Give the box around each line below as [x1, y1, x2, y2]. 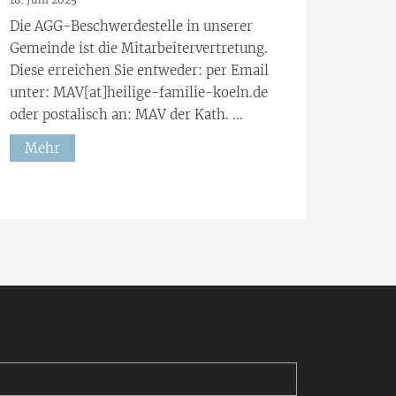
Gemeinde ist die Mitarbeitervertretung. [10, 39, 268, 57]
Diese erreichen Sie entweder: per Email [10, 61, 269, 79]
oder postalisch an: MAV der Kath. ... [10, 105, 243, 123]
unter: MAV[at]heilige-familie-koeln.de [10, 83, 268, 101]
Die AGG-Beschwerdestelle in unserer [10, 17, 253, 34]
